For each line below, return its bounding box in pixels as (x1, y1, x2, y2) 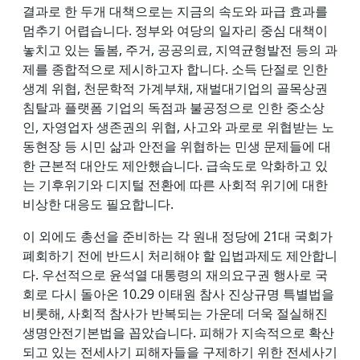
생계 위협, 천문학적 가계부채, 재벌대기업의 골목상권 (22, 79, 328, 97)
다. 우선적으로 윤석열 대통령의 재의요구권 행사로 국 (22, 265, 328, 284)
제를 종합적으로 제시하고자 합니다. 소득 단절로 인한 (22, 59, 328, 78)
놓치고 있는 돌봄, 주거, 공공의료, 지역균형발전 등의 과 (22, 40, 337, 59)
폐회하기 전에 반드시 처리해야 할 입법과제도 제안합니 (22, 246, 337, 264)
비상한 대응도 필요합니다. (22, 194, 174, 213)
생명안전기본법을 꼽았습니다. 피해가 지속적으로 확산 (22, 323, 334, 342)
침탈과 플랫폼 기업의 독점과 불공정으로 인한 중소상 (22, 98, 325, 117)
